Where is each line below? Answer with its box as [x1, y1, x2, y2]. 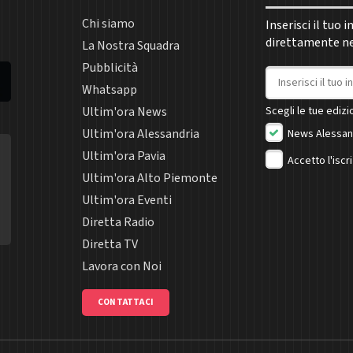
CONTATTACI [98, 295, 154, 308]
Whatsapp [82, 80, 137, 98]
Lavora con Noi [82, 257, 162, 275]
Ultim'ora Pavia [82, 147, 165, 165]
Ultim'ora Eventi [82, 191, 172, 209]
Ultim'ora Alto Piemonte [82, 169, 217, 187]
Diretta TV [82, 235, 138, 253]
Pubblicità [82, 58, 138, 76]
